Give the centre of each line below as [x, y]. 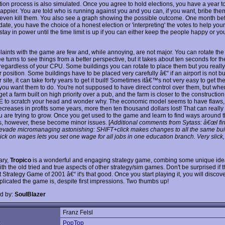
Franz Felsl [78, 212]
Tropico [21, 160]
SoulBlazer [30, 194]
